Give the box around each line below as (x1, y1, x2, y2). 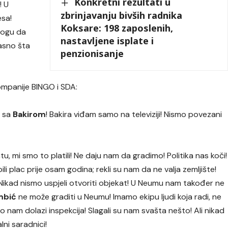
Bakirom (13, 108, 46, 120)
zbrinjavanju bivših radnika (61, 9, 183, 21)
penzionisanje (61, 47, 124, 60)
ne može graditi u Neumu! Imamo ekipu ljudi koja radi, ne (16, 191, 222, 202)
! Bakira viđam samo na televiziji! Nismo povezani (46, 108, 222, 120)
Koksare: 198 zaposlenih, (61, 21, 174, 34)
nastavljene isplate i (61, 34, 154, 47)
